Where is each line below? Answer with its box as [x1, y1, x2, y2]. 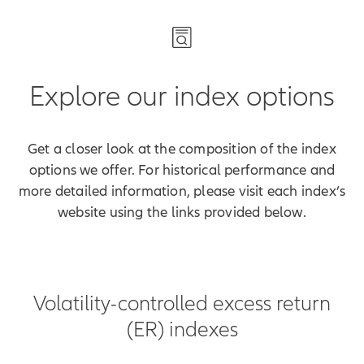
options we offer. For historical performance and [28, 162, 336, 178]
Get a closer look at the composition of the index [28, 141, 336, 157]
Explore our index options [29, 80, 335, 112]
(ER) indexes [126, 317, 238, 341]
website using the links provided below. [58, 204, 306, 220]
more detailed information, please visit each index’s [18, 183, 346, 199]
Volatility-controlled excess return [33, 291, 331, 315]
